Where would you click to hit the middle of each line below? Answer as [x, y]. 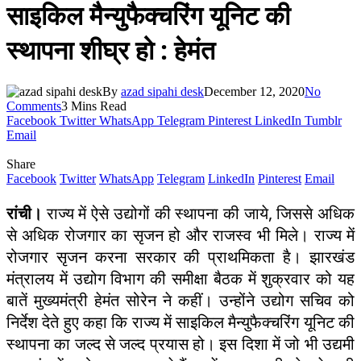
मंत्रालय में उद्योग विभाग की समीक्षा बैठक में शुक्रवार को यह [180, 278]
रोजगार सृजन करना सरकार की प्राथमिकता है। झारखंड [180, 256]
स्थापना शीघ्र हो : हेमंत [111, 50]
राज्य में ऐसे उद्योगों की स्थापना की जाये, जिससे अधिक [198, 213]
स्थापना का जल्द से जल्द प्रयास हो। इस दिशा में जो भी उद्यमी [180, 343]
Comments [34, 106]
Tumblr [323, 120]
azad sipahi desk [162, 91]
